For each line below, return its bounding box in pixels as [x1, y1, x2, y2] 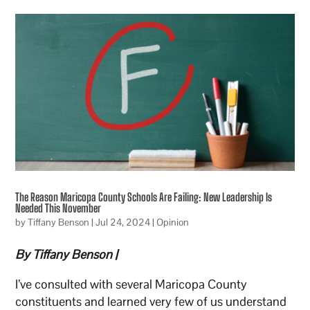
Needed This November [15, 201, 102, 215]
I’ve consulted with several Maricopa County [15, 276, 248, 293]
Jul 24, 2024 [95, 216, 151, 229]
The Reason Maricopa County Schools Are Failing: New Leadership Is [15, 190, 273, 204]
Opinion [156, 216, 190, 229]
